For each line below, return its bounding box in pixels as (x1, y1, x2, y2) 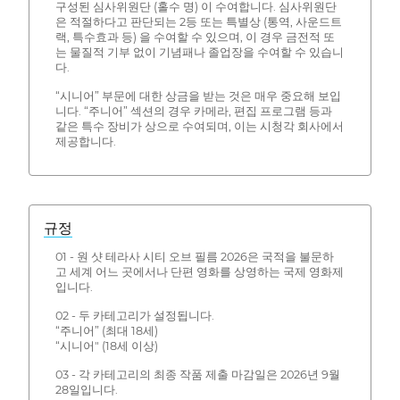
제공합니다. (54, 134, 116, 148)
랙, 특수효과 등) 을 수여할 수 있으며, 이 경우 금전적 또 (54, 29, 335, 44)
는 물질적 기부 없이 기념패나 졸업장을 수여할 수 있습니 (54, 45, 344, 59)
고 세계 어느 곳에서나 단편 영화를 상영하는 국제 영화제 (54, 265, 344, 279)
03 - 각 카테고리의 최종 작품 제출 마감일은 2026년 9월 (54, 368, 340, 382)
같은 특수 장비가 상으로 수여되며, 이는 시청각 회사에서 (54, 119, 344, 133)
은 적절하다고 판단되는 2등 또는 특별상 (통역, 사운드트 (54, 14, 342, 29)
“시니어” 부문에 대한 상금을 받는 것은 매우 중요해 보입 (54, 88, 341, 103)
